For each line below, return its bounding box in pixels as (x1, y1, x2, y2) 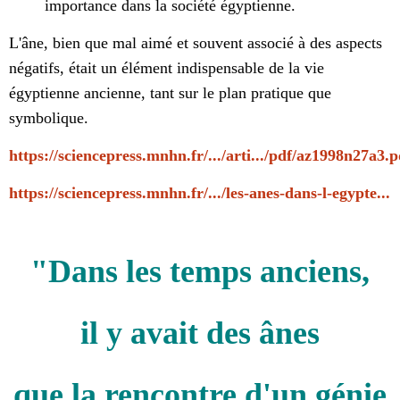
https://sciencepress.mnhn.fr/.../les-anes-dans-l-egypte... (9, 184, 390, 203)
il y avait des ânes (80, 315, 320, 352)
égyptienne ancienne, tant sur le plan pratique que (9, 84, 331, 103)
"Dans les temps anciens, (30, 254, 370, 290)
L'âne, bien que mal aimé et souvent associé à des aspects (9, 34, 382, 53)
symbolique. (9, 109, 88, 128)
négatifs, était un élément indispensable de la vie (9, 59, 324, 78)
